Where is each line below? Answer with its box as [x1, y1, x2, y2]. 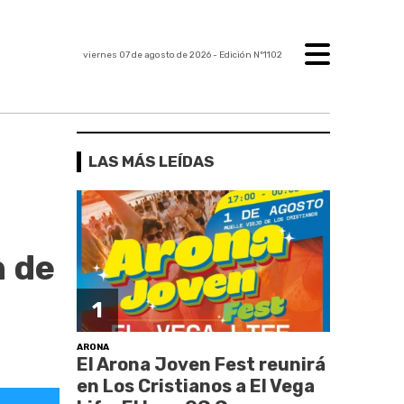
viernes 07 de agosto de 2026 [82, 50, 211, 60]
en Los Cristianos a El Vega [77, 374, 316, 397]
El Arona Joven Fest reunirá [77, 353, 326, 375]
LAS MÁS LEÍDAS [88, 151, 215, 170]
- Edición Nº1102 [210, 50, 282, 60]
